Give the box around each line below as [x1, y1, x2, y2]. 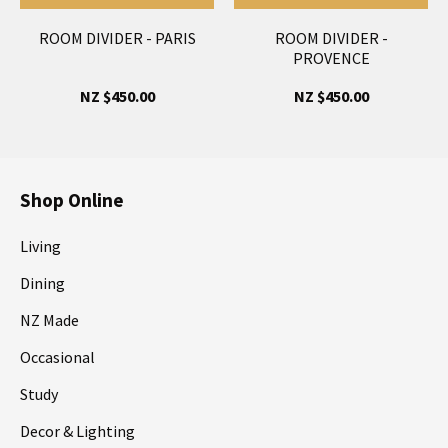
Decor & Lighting [20, 420, 135, 441]
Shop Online [20, 187, 124, 212]
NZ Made [20, 309, 79, 330]
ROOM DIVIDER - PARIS [38, 27, 196, 48]
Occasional [20, 346, 95, 367]
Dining [20, 272, 65, 293]
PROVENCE [292, 47, 370, 68]
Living [20, 235, 61, 256]
